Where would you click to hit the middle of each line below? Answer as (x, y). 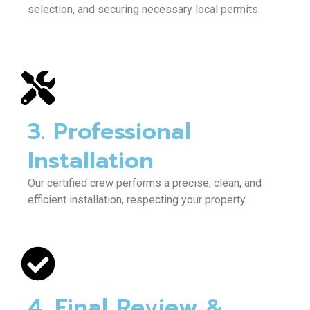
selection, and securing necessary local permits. (144, 10)
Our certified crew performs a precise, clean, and (145, 183)
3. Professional (109, 131)
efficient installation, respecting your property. (137, 199)
